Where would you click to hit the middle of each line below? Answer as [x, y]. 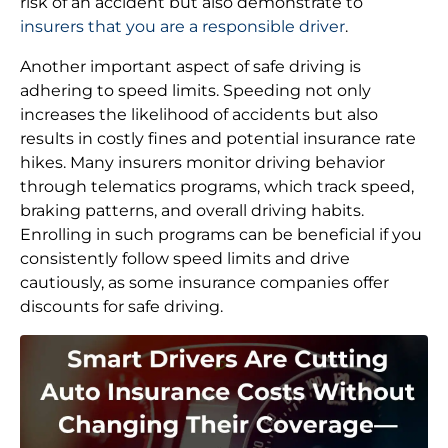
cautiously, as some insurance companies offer [204, 282]
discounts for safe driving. [121, 306]
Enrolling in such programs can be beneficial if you [221, 234]
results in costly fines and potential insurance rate [218, 138]
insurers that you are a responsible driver [182, 26]
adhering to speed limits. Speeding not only [195, 90]
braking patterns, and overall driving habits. [192, 210]
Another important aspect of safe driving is [190, 66]
